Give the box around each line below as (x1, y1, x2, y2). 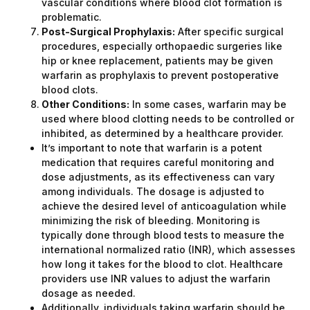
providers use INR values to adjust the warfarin (42, 273, 271, 285)
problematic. (42, 11, 102, 24)
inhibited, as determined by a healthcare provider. (42, 127, 284, 140)
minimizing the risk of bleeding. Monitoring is (42, 215, 260, 227)
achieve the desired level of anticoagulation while (42, 200, 286, 212)
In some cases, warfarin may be (129, 98, 286, 111)
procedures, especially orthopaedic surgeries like (42, 40, 282, 53)
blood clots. (42, 84, 98, 96)
